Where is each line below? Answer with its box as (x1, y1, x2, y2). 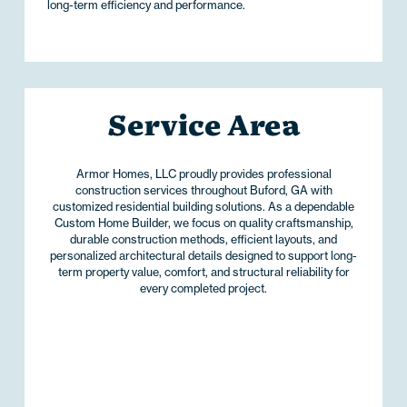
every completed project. (140, 281, 267, 295)
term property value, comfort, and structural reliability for (57, 264, 350, 279)
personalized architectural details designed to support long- (50, 248, 357, 263)
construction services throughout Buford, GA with (74, 183, 333, 197)
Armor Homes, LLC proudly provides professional (75, 166, 332, 181)
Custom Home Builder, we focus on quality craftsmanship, (54, 215, 353, 230)
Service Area (106, 104, 301, 154)
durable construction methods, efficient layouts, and (70, 232, 337, 246)
